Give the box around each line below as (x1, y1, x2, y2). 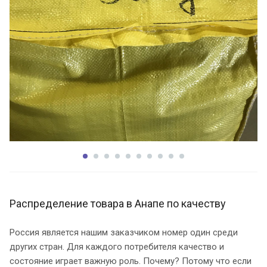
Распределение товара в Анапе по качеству (10, 197, 226, 210)
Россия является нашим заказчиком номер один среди (10, 226, 238, 238)
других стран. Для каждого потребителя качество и (10, 241, 224, 252)
